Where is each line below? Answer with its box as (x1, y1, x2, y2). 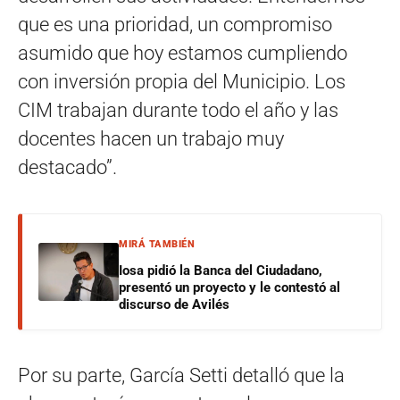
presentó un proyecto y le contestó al (119, 279, 340, 296)
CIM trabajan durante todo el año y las (18, 99, 338, 121)
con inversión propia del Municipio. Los (18, 71, 346, 93)
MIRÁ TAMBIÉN (119, 238, 195, 250)
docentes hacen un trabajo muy (18, 128, 284, 150)
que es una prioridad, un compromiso (18, 13, 332, 36)
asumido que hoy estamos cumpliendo (18, 42, 347, 64)
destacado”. (18, 156, 117, 179)
